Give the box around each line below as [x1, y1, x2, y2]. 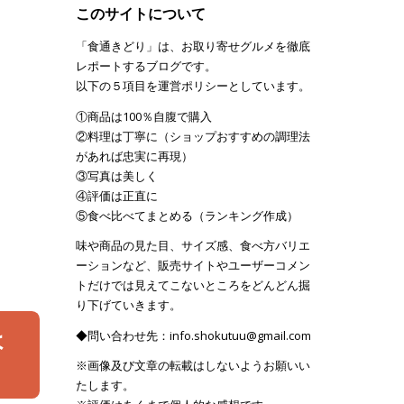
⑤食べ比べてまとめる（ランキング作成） [75, 207, 298, 224]
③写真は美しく [75, 167, 158, 184]
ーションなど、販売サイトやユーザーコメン [75, 257, 310, 274]
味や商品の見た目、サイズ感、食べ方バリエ [75, 237, 310, 254]
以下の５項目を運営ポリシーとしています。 [75, 78, 310, 95]
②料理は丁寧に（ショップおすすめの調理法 [75, 127, 310, 144]
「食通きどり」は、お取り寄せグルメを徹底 [75, 38, 310, 55]
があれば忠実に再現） [75, 147, 193, 164]
